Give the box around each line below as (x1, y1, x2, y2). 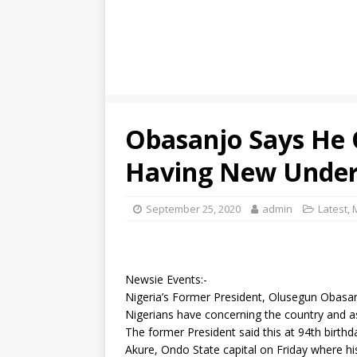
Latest (318, 202, 347, 216)
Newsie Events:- (125, 272, 207, 287)
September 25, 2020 (146, 202, 241, 216)
